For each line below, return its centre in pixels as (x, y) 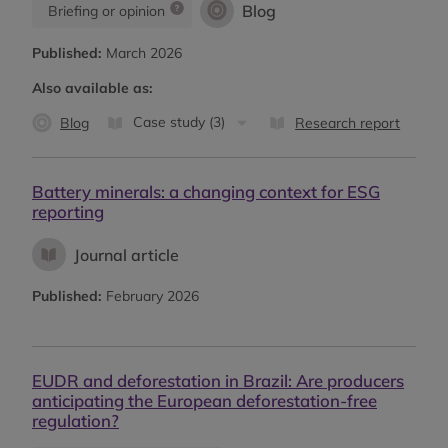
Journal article (126, 254)
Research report (348, 122)
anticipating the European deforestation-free (204, 401)
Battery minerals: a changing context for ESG (206, 191)
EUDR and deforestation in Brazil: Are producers (218, 381)
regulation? (75, 421)
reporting (68, 211)
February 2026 (150, 296)
